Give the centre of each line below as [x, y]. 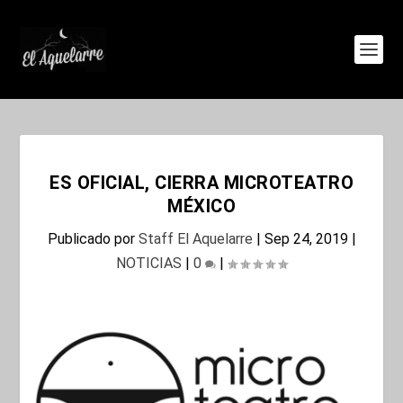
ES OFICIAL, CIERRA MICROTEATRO [201, 183]
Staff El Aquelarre [195, 239]
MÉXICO [201, 206]
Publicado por [93, 239]
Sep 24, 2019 [306, 239]
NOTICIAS [149, 263]
